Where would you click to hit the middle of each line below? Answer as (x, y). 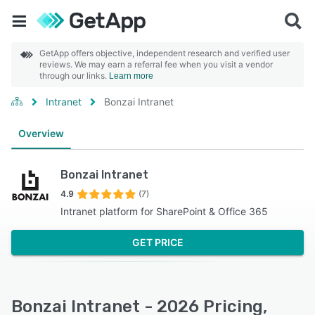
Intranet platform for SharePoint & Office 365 (164, 211)
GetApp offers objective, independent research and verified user (165, 53)
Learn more (131, 76)
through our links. (74, 76)
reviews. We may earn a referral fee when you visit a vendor (156, 64)
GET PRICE (157, 242)
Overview (41, 133)
